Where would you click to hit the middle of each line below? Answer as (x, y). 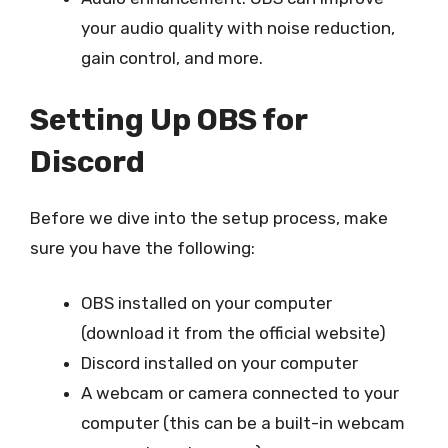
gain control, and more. (172, 58)
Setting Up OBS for (168, 119)
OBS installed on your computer (206, 303)
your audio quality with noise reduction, (238, 28)
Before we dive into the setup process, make (209, 217)
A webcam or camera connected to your (240, 393)
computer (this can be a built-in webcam (243, 423)
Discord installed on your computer (219, 363)
